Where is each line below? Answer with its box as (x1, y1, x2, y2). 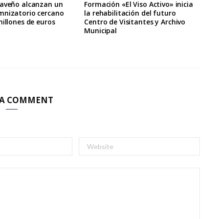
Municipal (84, 26, 117, 36)
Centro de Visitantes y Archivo (84, 17, 186, 27)
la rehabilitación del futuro (84, 8, 176, 18)
